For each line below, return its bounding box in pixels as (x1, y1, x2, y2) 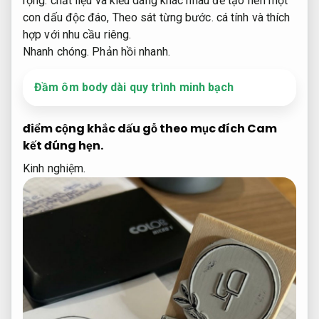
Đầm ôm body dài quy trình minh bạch (34, 80, 234, 94)
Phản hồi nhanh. (92, 44, 170, 58)
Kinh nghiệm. (23, 162, 86, 176)
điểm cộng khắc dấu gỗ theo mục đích (23, 120, 247, 137)
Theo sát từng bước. (112, 10, 214, 24)
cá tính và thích (213, 10, 291, 24)
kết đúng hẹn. (23, 137, 103, 155)
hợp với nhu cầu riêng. (23, 27, 132, 41)
